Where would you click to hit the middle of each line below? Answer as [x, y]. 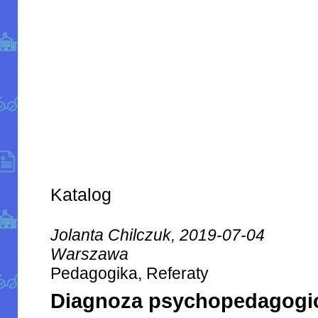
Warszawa [90, 254]
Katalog [81, 195]
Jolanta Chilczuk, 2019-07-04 [158, 235]
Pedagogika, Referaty [130, 274]
